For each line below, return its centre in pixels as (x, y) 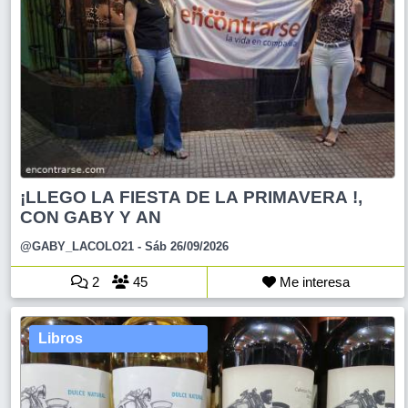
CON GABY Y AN (91, 217)
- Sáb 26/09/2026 (181, 246)
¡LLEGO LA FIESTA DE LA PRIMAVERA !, (191, 197)
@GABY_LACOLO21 (77, 246)
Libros (61, 338)
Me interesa (313, 282)
